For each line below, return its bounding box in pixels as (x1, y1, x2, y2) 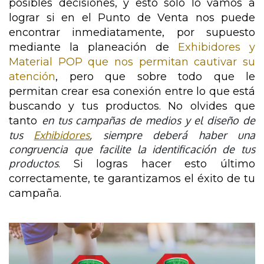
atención (9, 70, 55, 84)
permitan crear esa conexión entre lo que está (9, 85, 255, 98)
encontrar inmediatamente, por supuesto (9, 26, 255, 39)
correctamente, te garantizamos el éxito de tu (9, 172, 255, 186)
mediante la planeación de (9, 41, 178, 54)
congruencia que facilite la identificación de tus (9, 143, 255, 156)
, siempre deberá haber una (90, 128, 256, 142)
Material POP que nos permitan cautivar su (9, 55, 255, 69)
